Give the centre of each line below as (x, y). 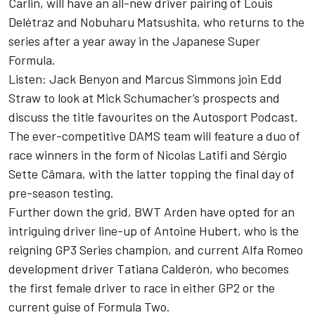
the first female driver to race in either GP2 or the (142, 288)
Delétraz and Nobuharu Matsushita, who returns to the (156, 22)
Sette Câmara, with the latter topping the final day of (152, 174)
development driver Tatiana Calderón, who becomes (149, 269)
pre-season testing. (61, 193)
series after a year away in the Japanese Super (134, 41)
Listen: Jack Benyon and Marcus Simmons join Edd (145, 79)
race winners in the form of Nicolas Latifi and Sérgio (148, 155)
